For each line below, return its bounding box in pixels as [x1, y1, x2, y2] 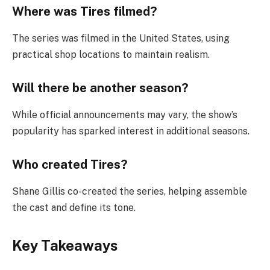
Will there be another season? [12, 81, 189, 96]
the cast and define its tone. [12, 201, 136, 213]
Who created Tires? [12, 157, 128, 172]
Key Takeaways [12, 237, 118, 254]
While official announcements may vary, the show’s [12, 108, 237, 121]
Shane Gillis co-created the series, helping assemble [12, 185, 247, 197]
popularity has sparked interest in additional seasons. [12, 125, 250, 137]
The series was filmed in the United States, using [12, 32, 230, 44]
